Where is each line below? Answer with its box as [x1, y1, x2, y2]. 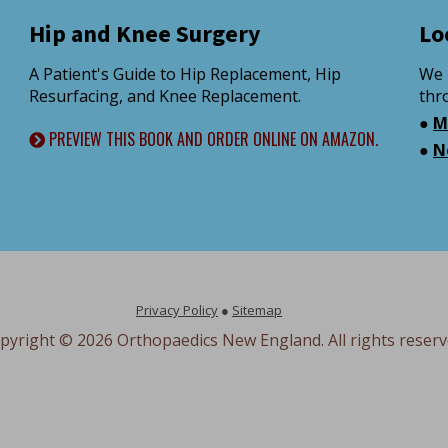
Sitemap [232, 301, 282, 320]
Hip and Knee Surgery [29, 18, 261, 50]
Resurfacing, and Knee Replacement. [29, 84, 301, 107]
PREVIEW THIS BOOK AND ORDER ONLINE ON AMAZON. [45, 127, 378, 152]
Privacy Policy [136, 301, 218, 320]
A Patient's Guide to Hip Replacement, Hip [29, 62, 341, 85]
